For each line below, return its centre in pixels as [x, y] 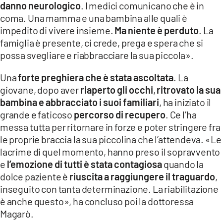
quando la [184, 164]
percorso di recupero [119, 114]
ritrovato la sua [189, 89]
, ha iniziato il [185, 102]
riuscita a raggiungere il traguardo [142, 176]
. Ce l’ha [181, 114]
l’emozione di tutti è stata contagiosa [85, 164]
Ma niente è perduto [157, 30]
